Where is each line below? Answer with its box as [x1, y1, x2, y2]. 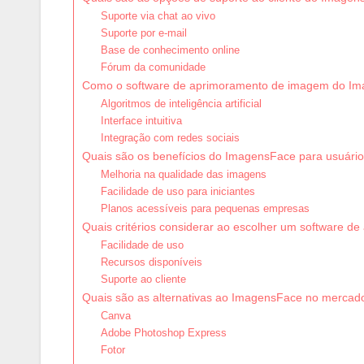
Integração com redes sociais [100, 132, 240, 145]
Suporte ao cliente [100, 273, 186, 286]
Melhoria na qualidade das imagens [100, 168, 266, 181]
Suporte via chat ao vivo [100, 10, 215, 23]
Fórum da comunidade [100, 61, 206, 74]
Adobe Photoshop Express [100, 327, 227, 340]
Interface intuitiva [100, 115, 182, 128]
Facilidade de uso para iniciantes [100, 185, 255, 198]
